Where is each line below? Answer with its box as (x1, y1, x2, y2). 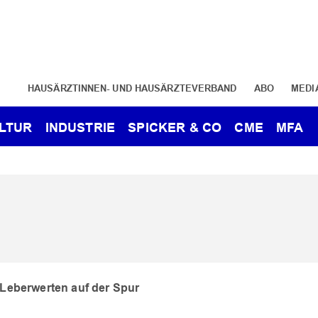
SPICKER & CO (128, 120, 222, 135)
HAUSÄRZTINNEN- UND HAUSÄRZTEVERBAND (28, 82, 237, 94)
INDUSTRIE (45, 120, 116, 135)
